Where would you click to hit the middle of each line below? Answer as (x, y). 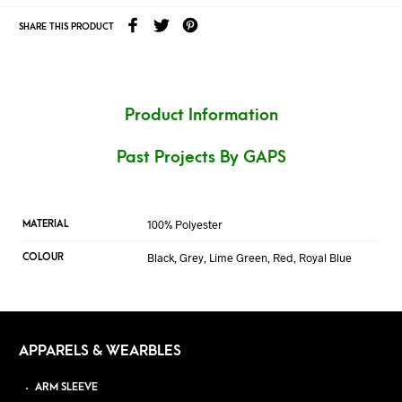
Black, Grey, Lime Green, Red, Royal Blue (249, 258)
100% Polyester (185, 225)
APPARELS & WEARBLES (100, 351)
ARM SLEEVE (67, 387)
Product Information (201, 116)
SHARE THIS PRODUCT (66, 27)
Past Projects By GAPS (201, 157)
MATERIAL (45, 224)
